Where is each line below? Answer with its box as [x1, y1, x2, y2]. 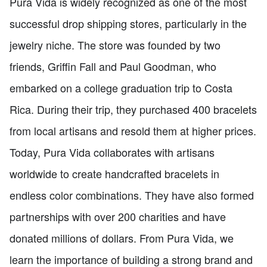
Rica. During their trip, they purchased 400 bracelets [10, 101, 257, 117]
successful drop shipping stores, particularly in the [10, 15, 247, 31]
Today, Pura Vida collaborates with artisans [10, 144, 215, 160]
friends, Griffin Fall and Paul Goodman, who [10, 58, 216, 74]
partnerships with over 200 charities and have [10, 208, 226, 224]
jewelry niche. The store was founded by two [10, 36, 221, 52]
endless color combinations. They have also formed [10, 187, 254, 203]
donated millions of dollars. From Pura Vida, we [10, 229, 234, 246]
